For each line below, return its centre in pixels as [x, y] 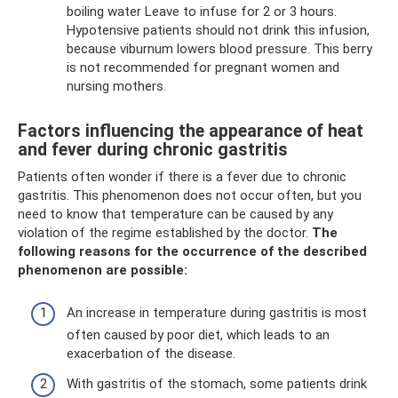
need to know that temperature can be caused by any [175, 214]
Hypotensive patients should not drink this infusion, [218, 30]
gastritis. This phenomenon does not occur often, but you [190, 195]
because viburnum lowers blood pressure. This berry [219, 48]
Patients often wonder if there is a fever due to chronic [182, 176]
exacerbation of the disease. [151, 354]
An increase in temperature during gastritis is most [217, 313]
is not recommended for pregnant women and [203, 67]
